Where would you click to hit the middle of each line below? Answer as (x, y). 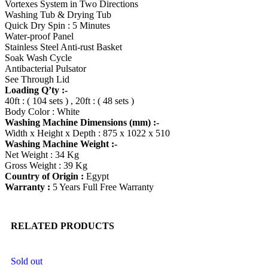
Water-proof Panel (39, 36)
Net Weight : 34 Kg (42, 154)
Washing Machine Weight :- (61, 144)
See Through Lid (37, 79)
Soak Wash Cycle (38, 57)
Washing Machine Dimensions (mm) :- (82, 122)
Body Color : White (42, 111)
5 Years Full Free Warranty (102, 187)
